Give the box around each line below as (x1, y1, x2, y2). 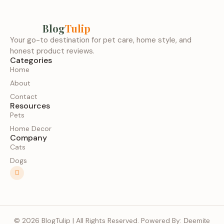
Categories (10, 55, 52, 65)
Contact (10, 92, 37, 101)
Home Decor (10, 124, 51, 133)
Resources (10, 100, 50, 111)
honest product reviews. (10, 46, 94, 56)
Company (10, 132, 47, 143)
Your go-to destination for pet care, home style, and (10, 35, 191, 45)
